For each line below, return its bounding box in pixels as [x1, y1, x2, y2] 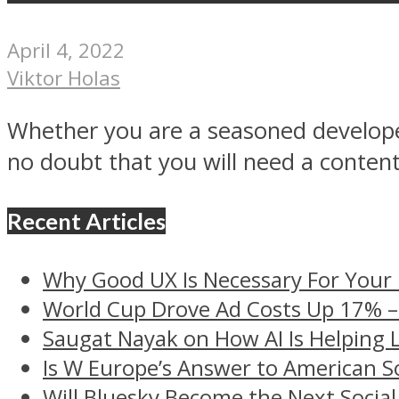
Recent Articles [7, 207, 166, 234]
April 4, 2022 [7, 36, 125, 64]
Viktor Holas [7, 63, 120, 92]
